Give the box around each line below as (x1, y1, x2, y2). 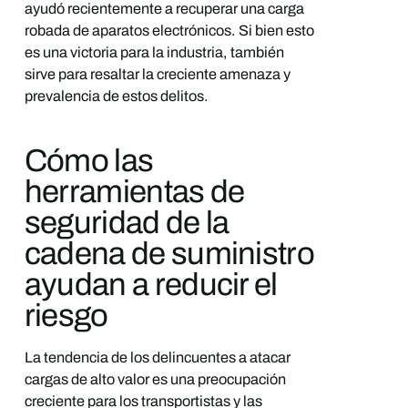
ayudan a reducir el (24, 267, 278, 302)
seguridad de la (24, 205, 229, 240)
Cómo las (24, 143, 154, 178)
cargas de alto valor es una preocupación (24, 371, 286, 387)
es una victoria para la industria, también (24, 45, 284, 61)
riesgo (24, 298, 108, 333)
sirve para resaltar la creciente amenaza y (24, 66, 291, 83)
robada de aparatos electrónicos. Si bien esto (24, 23, 314, 39)
